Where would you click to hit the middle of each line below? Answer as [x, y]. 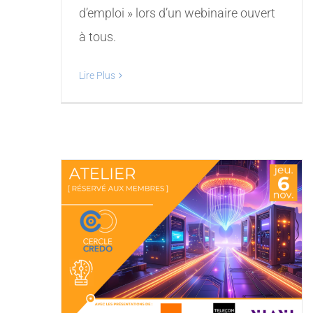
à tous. [97, 37]
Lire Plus [97, 76]
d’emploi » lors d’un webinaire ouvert [177, 13]
